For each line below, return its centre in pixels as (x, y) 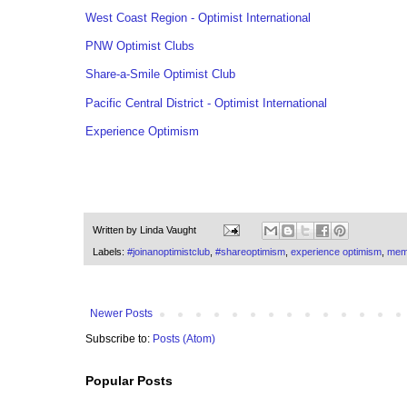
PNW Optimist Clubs (140, 46)
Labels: (110, 252)
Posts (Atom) (184, 339)
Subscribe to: (119, 339)
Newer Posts (121, 314)
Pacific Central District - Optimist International (206, 103)
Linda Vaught (168, 229)
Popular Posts (129, 381)
